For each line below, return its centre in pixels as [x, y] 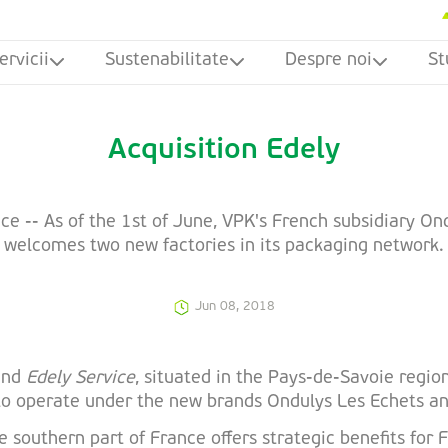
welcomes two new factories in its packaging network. [224, 246]
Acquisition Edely [224, 150]
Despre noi [328, 60]
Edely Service [80, 378]
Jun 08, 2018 [234, 306]
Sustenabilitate [167, 60]
